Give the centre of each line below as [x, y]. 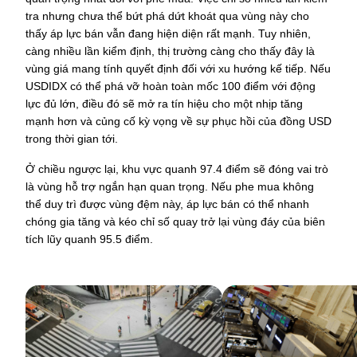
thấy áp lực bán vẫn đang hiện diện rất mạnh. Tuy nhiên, [168, 34]
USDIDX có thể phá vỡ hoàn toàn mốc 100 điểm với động [171, 86]
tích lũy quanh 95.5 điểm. [89, 239]
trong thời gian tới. [72, 139]
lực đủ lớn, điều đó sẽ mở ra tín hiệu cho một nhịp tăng [164, 104]
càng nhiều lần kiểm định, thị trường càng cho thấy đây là [170, 51]
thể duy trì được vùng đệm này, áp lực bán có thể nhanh [167, 204]
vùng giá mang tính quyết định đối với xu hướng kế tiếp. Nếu [178, 69]
